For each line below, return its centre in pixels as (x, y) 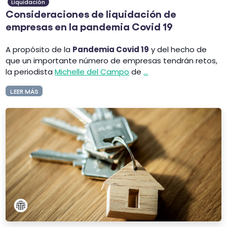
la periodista (30, 71)
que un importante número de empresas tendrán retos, (112, 60)
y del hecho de (178, 49)
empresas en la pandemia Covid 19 (89, 26)
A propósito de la (39, 49)
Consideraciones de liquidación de (91, 13)
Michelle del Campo (92, 71)
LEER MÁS (24, 91)
